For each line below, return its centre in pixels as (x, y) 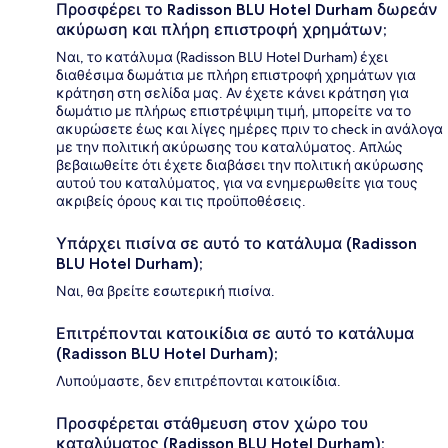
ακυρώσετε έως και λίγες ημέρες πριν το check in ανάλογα (249, 128)
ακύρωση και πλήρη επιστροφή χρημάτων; (221, 29)
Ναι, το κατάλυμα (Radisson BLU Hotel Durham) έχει (222, 56)
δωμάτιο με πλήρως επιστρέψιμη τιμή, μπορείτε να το (233, 110)
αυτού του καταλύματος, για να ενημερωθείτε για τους (237, 182)
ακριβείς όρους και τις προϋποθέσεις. (181, 200)
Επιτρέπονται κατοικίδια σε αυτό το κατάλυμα (235, 333)
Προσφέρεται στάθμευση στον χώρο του (212, 423)
